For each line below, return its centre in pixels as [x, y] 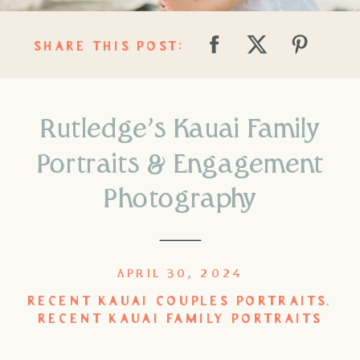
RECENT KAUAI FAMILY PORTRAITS [180, 319]
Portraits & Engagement [180, 165]
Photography [180, 200]
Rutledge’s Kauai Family [180, 130]
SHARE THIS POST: [109, 47]
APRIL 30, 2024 [180, 274]
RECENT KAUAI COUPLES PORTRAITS [177, 301]
